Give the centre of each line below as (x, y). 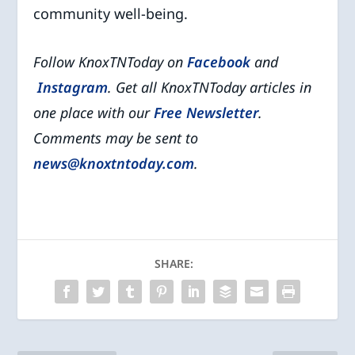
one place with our (94, 112)
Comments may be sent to (116, 137)
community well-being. (111, 13)
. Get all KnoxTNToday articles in (210, 87)
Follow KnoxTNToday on (111, 61)
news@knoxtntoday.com (114, 163)
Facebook (219, 61)
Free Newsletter (206, 112)
